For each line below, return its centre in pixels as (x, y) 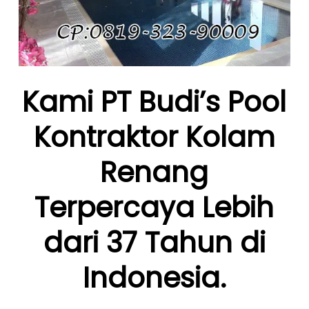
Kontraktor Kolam (154, 137)
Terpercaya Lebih (154, 207)
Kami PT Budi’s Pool (154, 102)
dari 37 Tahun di (154, 242)
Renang (154, 172)
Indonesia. (154, 278)
